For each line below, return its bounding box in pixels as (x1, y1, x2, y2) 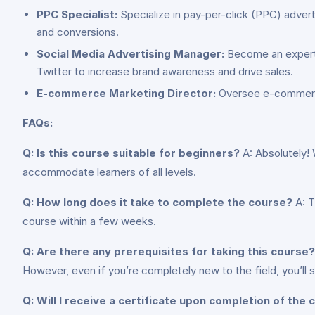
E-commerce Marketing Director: (37, 86, 216, 100)
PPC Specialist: (37, 8, 117, 21)
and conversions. (37, 25, 119, 39)
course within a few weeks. (22, 214, 156, 228)
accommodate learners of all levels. (22, 165, 196, 179)
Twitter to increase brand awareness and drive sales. (37, 65, 293, 78)
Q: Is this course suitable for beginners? (22, 146, 240, 160)
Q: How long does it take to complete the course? (22, 195, 292, 209)
